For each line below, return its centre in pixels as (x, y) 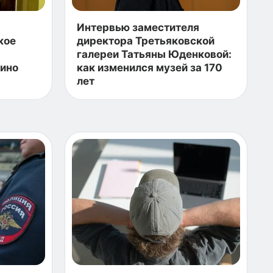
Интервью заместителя (138, 27)
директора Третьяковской (146, 41)
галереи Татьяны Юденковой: (154, 54)
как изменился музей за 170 (150, 68)
